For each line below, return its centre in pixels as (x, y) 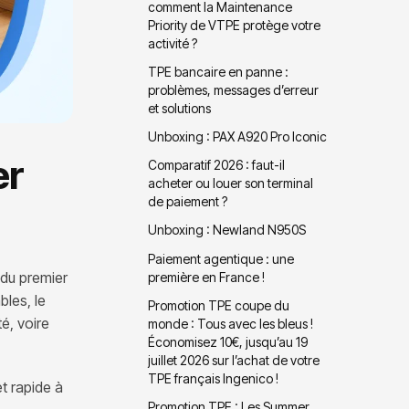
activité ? (173, 43)
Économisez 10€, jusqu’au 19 (228, 341)
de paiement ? (188, 202)
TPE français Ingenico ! (214, 378)
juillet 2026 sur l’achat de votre (234, 360)
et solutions (180, 108)
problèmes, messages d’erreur (234, 89)
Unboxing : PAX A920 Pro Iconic (238, 137)
